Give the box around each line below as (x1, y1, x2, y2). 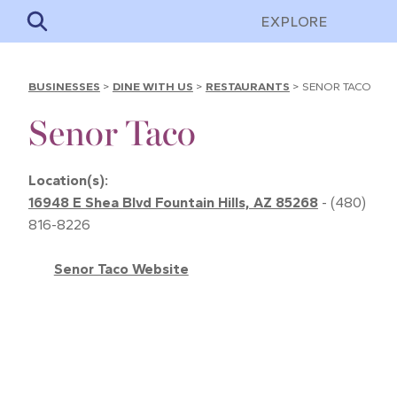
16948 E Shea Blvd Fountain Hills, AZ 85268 (27, 194, 318, 211)
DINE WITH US (112, 80, 193, 93)
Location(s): (27, 172, 112, 189)
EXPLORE (261, 12, 328, 30)
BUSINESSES (27, 80, 100, 93)
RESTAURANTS (205, 80, 290, 93)
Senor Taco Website (53, 261, 189, 277)
